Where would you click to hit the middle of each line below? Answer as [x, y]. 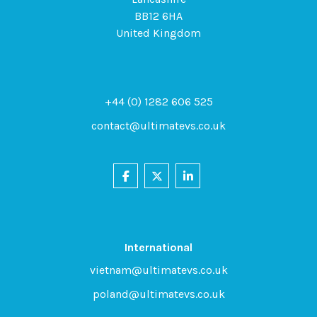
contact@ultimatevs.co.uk [158, 126]
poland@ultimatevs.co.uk [158, 294]
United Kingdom [158, 33]
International [158, 247]
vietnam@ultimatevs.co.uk [158, 270]
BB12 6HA [158, 16]
